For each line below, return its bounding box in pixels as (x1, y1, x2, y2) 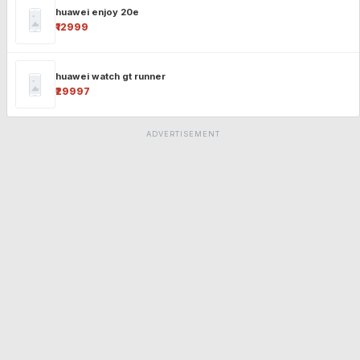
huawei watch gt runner (55, 70, 166, 82)
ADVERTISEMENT (146, 129, 220, 139)
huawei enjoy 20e (55, 6, 139, 18)
